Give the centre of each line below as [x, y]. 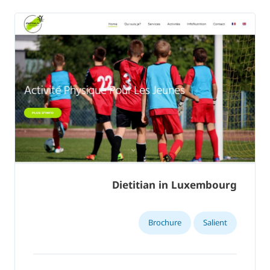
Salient [215, 223]
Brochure [165, 223]
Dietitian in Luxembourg [174, 185]
